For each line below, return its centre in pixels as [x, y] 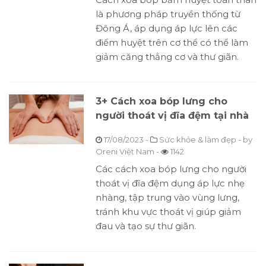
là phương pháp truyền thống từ [168, 14]
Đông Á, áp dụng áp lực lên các [166, 28]
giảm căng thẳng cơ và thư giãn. [167, 57]
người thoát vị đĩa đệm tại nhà [172, 116]
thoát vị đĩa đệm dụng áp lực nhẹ [170, 183]
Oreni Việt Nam [125, 152]
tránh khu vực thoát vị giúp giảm [168, 212]
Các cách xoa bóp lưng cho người [171, 169]
